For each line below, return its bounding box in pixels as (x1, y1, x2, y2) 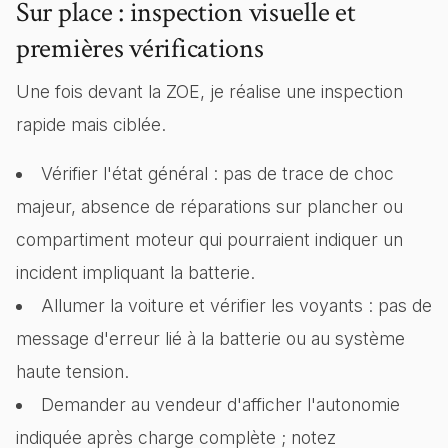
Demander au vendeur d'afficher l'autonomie (40, 394, 400, 415)
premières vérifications (16, 30, 264, 67)
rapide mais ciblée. (16, 114, 166, 135)
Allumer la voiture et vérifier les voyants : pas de (40, 295, 432, 316)
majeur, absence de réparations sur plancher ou (16, 196, 403, 217)
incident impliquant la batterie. (16, 262, 255, 283)
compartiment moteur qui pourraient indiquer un (16, 229, 403, 250)
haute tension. (16, 361, 129, 382)
